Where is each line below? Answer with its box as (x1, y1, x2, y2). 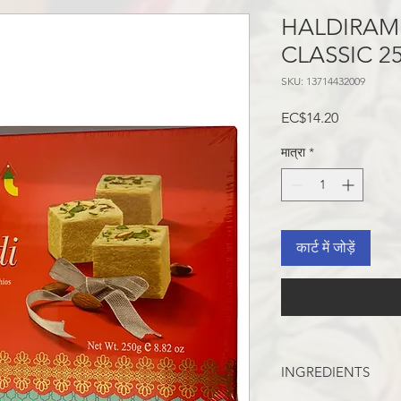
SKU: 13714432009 (281, 74, 365, 89)
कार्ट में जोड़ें (296, 239, 355, 257)
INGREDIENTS (281, 363, 370, 381)
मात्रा (281, 144, 305, 161)
